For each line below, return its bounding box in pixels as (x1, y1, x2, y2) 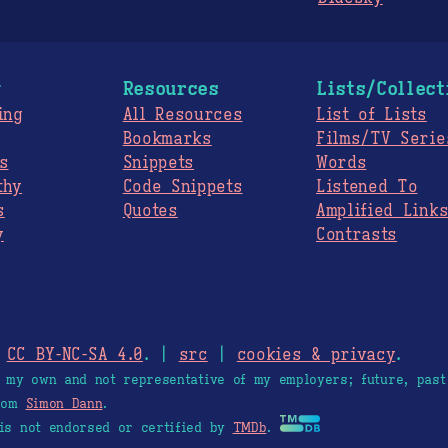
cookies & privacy (236, 345, 396, 366)
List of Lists (315, 105, 427, 126)
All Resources (122, 105, 243, 126)
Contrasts (315, 225, 398, 246)
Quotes (122, 201, 178, 222)
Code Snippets (122, 177, 243, 198)
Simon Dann (25, 396, 103, 413)
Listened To (315, 177, 418, 198)
